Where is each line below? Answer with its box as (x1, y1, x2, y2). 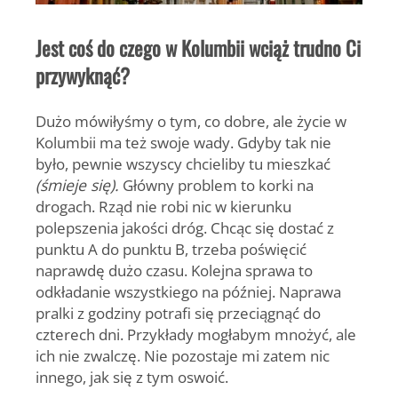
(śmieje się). (36, 173, 119, 195)
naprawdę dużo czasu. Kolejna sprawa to (36, 259, 313, 281)
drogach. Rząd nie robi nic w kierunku (36, 195, 291, 217)
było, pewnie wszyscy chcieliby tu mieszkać (36, 152, 330, 174)
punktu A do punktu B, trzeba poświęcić (36, 237, 306, 259)
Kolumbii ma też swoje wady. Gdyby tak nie (36, 131, 331, 153)
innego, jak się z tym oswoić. (36, 365, 228, 387)
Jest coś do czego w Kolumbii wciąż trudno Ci (36, 32, 361, 63)
